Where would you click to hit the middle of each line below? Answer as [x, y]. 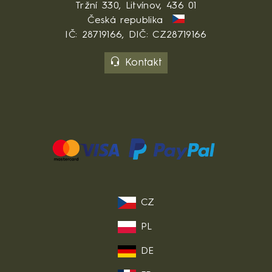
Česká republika [127, 20]
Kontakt [144, 63]
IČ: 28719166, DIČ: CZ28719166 [136, 35]
